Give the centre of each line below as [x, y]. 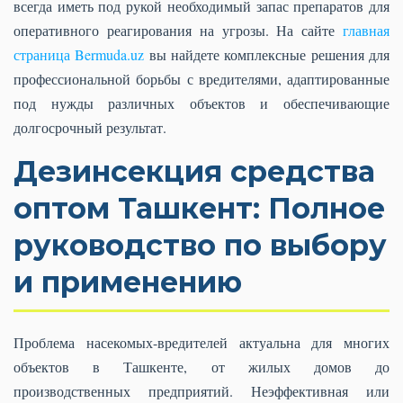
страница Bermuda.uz [79, 54]
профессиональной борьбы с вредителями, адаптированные [201, 79]
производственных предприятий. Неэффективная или [201, 391]
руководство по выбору [200, 245]
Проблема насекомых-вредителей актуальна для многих [201, 342]
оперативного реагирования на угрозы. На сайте [178, 30]
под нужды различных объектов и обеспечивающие [201, 103]
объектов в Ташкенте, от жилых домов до [201, 367]
